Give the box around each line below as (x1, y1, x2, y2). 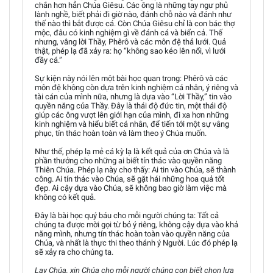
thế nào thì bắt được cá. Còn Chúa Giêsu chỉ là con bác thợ (35, 19, 235, 28)
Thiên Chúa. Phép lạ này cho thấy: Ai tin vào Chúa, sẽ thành (35, 165, 236, 174)
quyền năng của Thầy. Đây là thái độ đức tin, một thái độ (35, 101, 227, 110)
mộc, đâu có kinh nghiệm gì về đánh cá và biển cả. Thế (35, 28, 222, 37)
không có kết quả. (35, 193, 96, 202)
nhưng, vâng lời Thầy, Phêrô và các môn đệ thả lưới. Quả (35, 37, 226, 46)
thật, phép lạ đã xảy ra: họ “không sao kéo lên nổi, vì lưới (35, 46, 225, 55)
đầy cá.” (35, 55, 62, 65)
